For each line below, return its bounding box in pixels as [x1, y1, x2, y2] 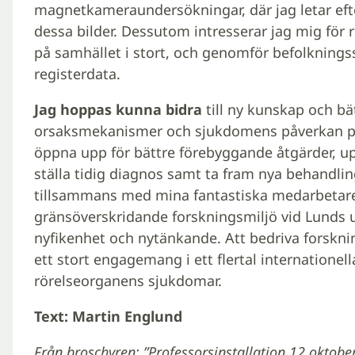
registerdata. [33, 63, 120, 83]
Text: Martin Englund [33, 306, 182, 326]
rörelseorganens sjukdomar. [33, 270, 222, 290]
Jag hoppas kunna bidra [33, 99, 202, 119]
